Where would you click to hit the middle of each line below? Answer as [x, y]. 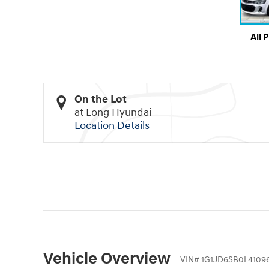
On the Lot [101, 100]
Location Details [112, 126]
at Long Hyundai [113, 113]
